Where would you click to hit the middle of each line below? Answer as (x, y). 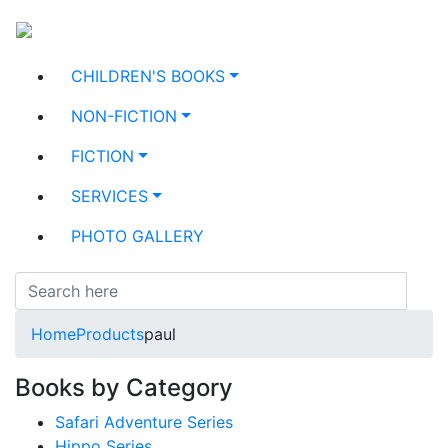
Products (110, 334)
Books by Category (124, 387)
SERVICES (109, 196)
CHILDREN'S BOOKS (148, 76)
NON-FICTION (124, 116)
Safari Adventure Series (144, 422)
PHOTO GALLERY (137, 236)
